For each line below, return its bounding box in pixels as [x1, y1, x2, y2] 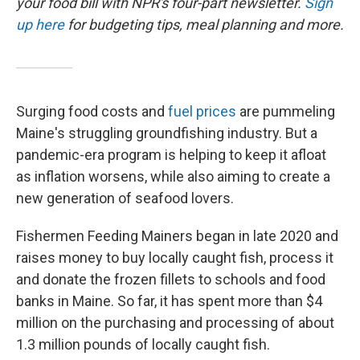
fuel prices [168, 103, 236, 120]
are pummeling [236, 103, 335, 120]
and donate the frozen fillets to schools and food [16, 271, 325, 288]
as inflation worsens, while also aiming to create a [16, 168, 330, 185]
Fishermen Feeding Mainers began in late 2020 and [16, 227, 338, 244]
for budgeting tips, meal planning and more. [64, 16, 344, 33]
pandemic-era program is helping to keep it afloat [16, 146, 326, 163]
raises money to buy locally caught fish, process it [16, 249, 333, 266]
